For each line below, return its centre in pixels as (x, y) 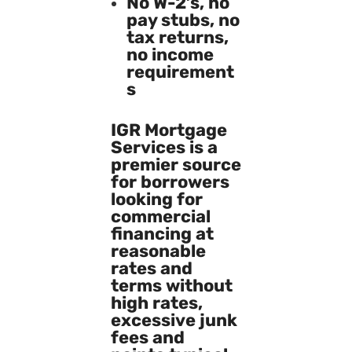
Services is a (164, 147)
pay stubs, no (183, 20)
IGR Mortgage (169, 130)
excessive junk (174, 320)
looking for (156, 199)
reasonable (158, 251)
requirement (180, 71)
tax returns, (177, 37)
